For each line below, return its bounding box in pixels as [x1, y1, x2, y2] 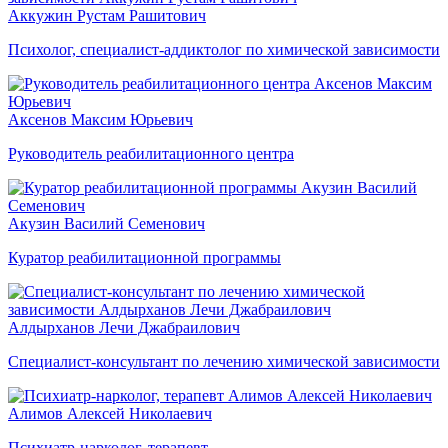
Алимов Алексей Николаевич [8, 404, 212, 422]
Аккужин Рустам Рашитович [8, 6, 206, 24]
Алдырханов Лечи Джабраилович [8, 318, 240, 336]
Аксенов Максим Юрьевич [8, 110, 193, 128]
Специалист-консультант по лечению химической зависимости [8, 352, 440, 370]
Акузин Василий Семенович [8, 214, 205, 232]
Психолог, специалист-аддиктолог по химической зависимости [8, 40, 440, 58]
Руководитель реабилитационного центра [8, 144, 294, 162]
